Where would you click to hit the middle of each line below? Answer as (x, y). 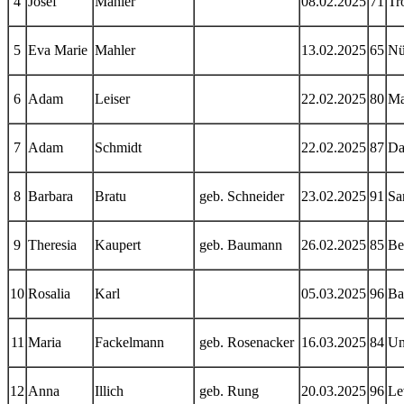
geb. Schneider (240, 196)
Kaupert (118, 245)
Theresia (52, 245)
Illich (109, 391)
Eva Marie (58, 50)
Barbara (50, 196)
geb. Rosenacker (245, 342)
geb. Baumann (239, 245)
